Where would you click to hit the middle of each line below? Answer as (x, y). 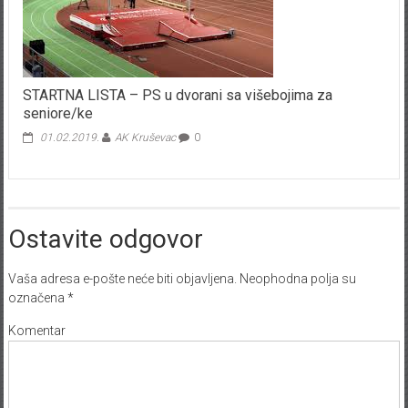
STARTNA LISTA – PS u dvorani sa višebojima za (177, 96)
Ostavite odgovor (105, 240)
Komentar (36, 331)
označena (37, 298)
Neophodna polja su (296, 279)
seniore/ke (57, 114)
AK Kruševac (145, 138)
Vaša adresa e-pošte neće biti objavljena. (122, 279)
